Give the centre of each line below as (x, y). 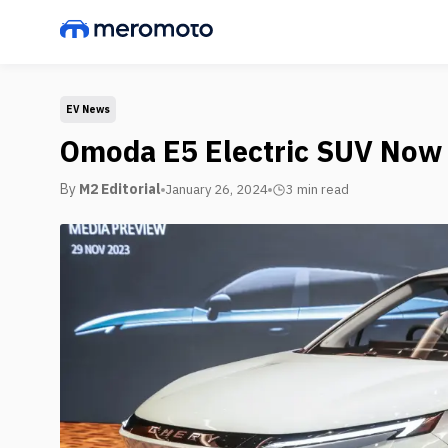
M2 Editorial (120, 189)
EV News (88, 109)
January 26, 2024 (216, 189)
